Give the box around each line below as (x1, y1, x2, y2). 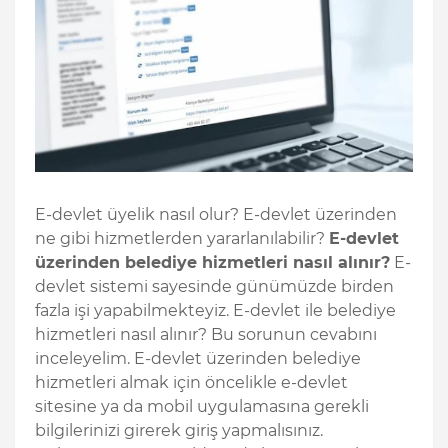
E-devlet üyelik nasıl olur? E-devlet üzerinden (35, 204, 397, 224)
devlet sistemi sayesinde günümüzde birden (35, 276, 394, 296)
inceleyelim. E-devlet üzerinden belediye (35, 348, 361, 368)
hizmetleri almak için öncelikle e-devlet (35, 372, 348, 392)
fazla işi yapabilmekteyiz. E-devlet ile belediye (35, 300, 396, 320)
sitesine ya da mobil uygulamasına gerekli (35, 396, 369, 416)
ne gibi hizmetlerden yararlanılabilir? (35, 228, 329, 248)
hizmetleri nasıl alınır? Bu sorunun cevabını (35, 324, 377, 344)
